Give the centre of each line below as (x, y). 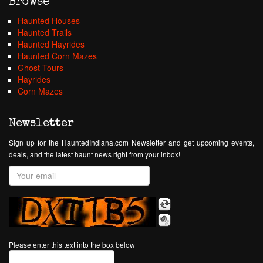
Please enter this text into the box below (72, 245)
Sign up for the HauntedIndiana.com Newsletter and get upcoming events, (131, 142)
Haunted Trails (45, 32)
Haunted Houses (49, 21)
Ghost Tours (41, 68)
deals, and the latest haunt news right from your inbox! (95, 154)
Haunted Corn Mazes (57, 56)
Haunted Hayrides (51, 44)
